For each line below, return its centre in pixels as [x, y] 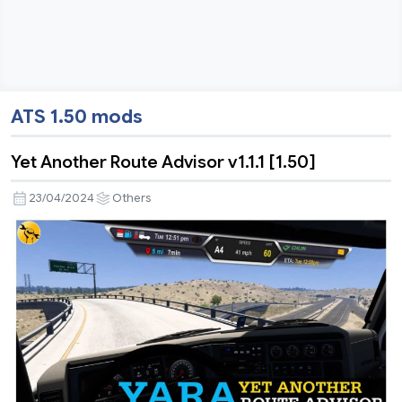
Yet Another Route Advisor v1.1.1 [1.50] [163, 162]
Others [131, 199]
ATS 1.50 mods [77, 117]
